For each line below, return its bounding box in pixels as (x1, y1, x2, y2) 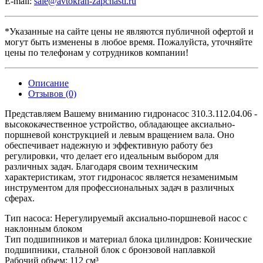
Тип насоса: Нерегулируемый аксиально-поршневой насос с (5, 213, 247, 223)
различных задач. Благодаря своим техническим (5, 161, 198, 171)
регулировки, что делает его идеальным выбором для (5, 150, 218, 161)
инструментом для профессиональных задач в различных (5, 182, 234, 193)
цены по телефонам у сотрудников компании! (5, 47, 188, 58)
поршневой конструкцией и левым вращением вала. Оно (5, 129, 234, 140)
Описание (28, 77, 69, 88)
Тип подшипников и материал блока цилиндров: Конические (5, 234, 252, 244)
